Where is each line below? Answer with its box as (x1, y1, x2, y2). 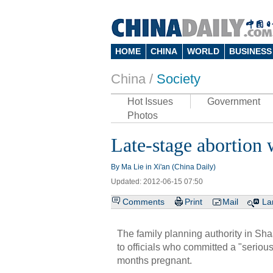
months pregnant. (117, 255, 192, 266)
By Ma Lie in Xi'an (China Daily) (111, 163, 216, 171)
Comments (122, 197, 165, 207)
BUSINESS (229, 46, 272, 56)
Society (157, 71, 200, 87)
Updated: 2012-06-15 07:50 (111, 177, 203, 186)
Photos (127, 110, 158, 121)
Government (207, 96, 260, 107)
